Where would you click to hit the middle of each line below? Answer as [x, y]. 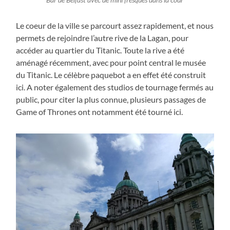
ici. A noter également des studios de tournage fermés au [115, 87]
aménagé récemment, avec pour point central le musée [111, 63]
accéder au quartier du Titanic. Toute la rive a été [100, 50]
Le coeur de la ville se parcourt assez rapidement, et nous [115, 26]
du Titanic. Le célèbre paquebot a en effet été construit [111, 75]
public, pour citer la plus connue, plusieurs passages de [111, 100]
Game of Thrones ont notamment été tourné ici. [100, 112]
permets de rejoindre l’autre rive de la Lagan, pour [102, 38]
